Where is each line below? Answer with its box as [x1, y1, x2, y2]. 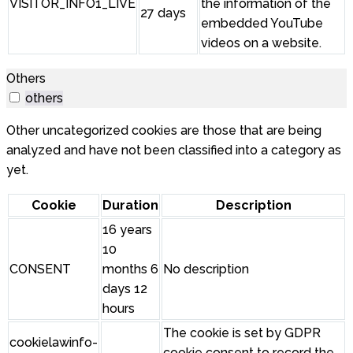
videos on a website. [201, 35, 321, 51]
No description [163, 262, 249, 277]
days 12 [102, 281, 147, 297]
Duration [102, 198, 158, 214]
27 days [140, 6, 186, 21]
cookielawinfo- [9, 335, 98, 351]
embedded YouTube [201, 16, 323, 32]
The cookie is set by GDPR [163, 325, 321, 341]
